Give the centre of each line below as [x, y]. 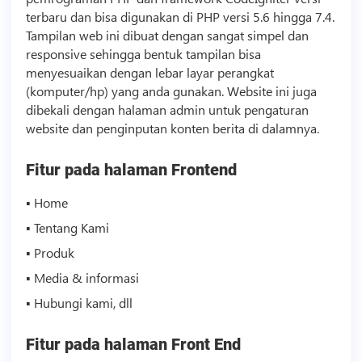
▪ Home [46, 203]
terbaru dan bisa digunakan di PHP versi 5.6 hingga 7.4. [180, 17]
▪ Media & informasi [82, 277]
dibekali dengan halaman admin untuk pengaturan [167, 110]
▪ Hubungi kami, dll [79, 302]
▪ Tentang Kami [67, 227]
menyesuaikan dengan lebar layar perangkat [149, 73]
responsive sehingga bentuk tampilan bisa [143, 54]
